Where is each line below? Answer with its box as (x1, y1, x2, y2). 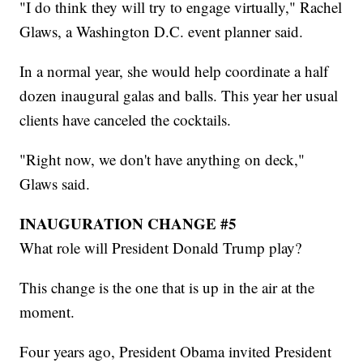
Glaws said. (19, 173, 91, 194)
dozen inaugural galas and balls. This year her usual (19, 84, 339, 105)
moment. (19, 301, 75, 322)
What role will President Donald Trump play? (19, 237, 302, 258)
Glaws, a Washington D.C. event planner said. (19, 20, 304, 41)
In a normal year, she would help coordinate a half (19, 60, 329, 81)
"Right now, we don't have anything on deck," (19, 148, 305, 169)
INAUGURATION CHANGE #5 (19, 211, 237, 234)
